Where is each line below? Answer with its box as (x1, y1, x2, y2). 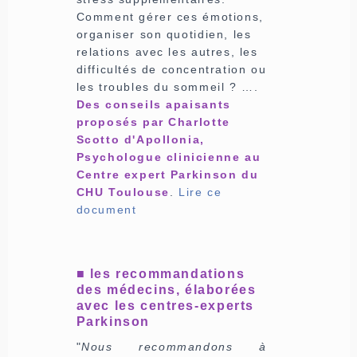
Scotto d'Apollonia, (76, 132, 205, 146)
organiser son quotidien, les (76, 27, 252, 41)
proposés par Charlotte (76, 115, 230, 128)
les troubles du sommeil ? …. (76, 80, 259, 93)
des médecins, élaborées (76, 282, 257, 296)
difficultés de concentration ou (76, 62, 267, 76)
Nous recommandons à (81, 339, 267, 353)
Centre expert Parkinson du (76, 167, 259, 181)
